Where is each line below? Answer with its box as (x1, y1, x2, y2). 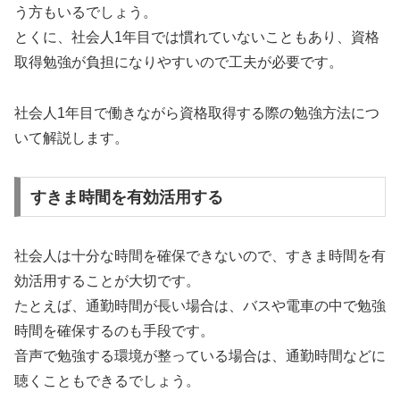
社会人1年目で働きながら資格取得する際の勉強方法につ (14, 105, 379, 121)
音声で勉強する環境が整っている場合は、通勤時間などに (14, 347, 386, 363)
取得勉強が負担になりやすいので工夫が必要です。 (14, 54, 343, 71)
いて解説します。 (14, 130, 129, 146)
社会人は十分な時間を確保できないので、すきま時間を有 (14, 247, 386, 263)
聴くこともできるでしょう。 (14, 372, 200, 388)
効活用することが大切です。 (14, 272, 200, 288)
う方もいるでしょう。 (14, 4, 157, 21)
